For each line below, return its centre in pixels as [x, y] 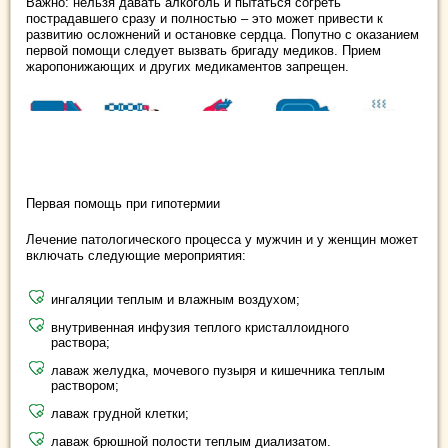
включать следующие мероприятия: [136, 256]
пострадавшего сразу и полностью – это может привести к [204, 18]
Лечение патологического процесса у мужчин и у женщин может [222, 240]
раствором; [85, 386]
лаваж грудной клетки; [120, 414]
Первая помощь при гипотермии [123, 204]
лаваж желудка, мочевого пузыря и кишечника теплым [218, 371]
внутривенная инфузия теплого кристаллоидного [200, 328]
